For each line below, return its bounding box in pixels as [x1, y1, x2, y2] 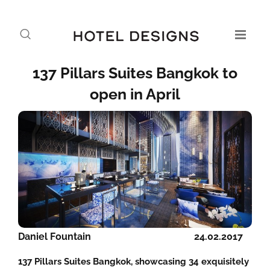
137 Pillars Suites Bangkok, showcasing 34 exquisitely [18, 256, 249, 267]
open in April [90, 85, 180, 103]
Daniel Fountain [18, 231, 91, 242]
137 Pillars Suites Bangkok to [33, 64, 237, 82]
